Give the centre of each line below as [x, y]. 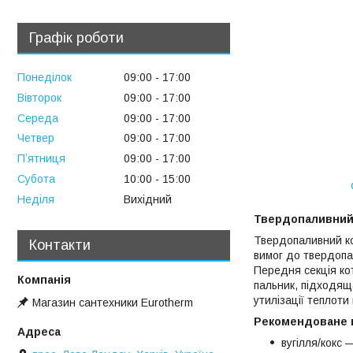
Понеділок [45, 78]
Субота [36, 179]
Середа [38, 118]
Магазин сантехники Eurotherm [113, 303]
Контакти [60, 245]
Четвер [36, 138]
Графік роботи [76, 38]
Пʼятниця [41, 159]
